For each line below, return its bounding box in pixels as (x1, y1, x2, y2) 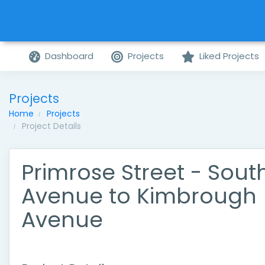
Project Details (22, 120, 81, 132)
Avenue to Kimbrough (21, 181, 257, 211)
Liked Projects (199, 50, 259, 62)
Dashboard (45, 50, 94, 62)
